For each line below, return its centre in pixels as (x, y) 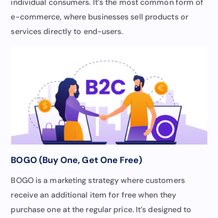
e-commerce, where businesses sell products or (100, 17)
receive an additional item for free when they (93, 195)
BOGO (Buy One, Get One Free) (77, 160)
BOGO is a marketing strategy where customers (98, 180)
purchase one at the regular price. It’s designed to (101, 209)
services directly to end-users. (67, 31)
